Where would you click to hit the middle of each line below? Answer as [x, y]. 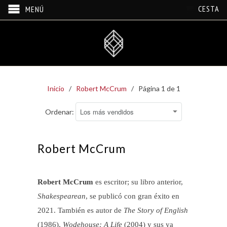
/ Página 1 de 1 [153, 88]
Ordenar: [60, 112]
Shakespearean [62, 196]
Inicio [55, 88]
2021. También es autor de [81, 210]
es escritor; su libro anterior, [139, 182]
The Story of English [156, 210]
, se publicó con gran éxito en [133, 196]
